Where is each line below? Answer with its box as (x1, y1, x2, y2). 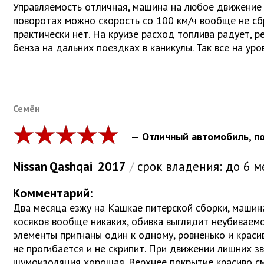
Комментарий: (13, 184, 93, 201)
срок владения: (134, 158, 226, 174)
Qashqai (49, 158, 93, 174)
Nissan (13, 158, 47, 174)
